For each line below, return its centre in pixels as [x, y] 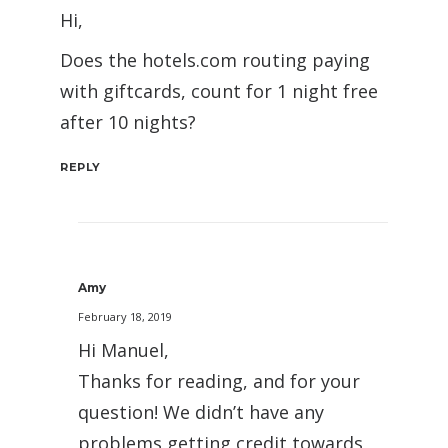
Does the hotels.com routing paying [215, 60]
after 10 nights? [128, 122]
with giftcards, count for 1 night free [219, 91]
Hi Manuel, [123, 350]
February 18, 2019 [125, 317]
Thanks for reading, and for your [219, 381]
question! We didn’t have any [201, 412]
